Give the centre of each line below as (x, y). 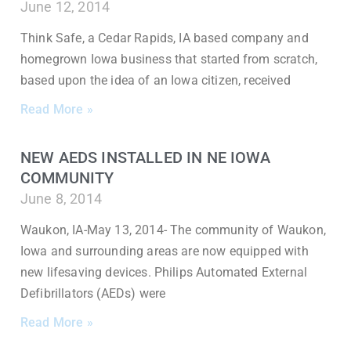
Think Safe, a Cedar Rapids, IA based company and (165, 38)
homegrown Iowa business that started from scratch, (169, 59)
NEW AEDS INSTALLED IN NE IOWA (146, 157)
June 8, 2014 (61, 199)
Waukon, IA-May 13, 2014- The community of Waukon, (173, 230)
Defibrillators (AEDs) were (93, 293)
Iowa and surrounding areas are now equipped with (165, 251)
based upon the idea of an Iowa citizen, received (156, 80)
